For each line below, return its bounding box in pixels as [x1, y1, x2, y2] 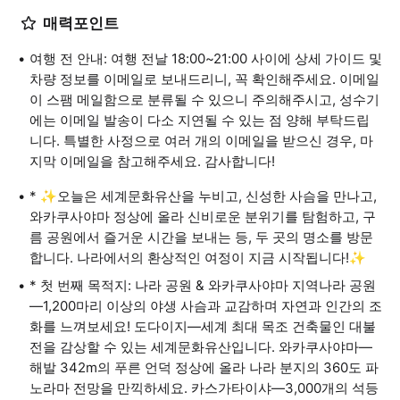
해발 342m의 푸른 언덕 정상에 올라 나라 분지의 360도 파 [29, 359, 379, 376]
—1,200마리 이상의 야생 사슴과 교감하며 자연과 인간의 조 [29, 297, 382, 314]
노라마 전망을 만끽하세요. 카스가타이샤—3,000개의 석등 [29, 379, 379, 396]
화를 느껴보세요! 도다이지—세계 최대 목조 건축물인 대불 [29, 318, 376, 335]
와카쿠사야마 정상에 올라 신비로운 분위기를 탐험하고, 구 [29, 208, 376, 225]
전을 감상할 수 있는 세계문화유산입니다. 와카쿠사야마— [29, 338, 372, 355]
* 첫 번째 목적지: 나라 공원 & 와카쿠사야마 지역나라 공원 [29, 277, 376, 294]
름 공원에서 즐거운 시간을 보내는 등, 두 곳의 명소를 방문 [29, 229, 373, 246]
